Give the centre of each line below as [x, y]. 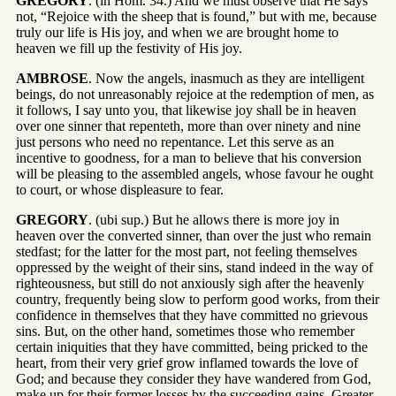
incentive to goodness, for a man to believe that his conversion [189, 158]
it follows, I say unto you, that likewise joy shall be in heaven [186, 110]
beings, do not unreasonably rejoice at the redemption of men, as [195, 95]
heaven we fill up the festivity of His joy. [129, 49]
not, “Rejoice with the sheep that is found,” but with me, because [196, 17]
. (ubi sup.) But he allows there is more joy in [214, 220]
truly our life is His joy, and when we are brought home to [177, 33]
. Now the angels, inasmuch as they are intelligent [226, 79]
